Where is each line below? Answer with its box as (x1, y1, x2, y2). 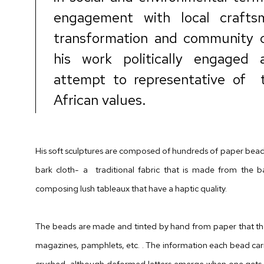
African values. (54, 91, 146, 109)
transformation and (54, 29, 177, 47)
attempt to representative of (54, 70, 246, 88)
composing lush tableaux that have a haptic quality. (35, 183, 229, 194)
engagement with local (54, 8, 210, 27)
